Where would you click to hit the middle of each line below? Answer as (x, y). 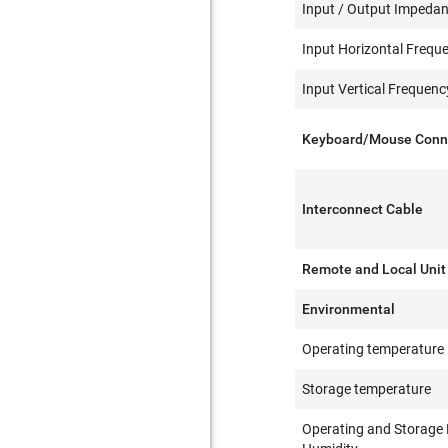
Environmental (349, 309)
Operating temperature (373, 349)
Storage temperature (367, 389)
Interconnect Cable (363, 209)
